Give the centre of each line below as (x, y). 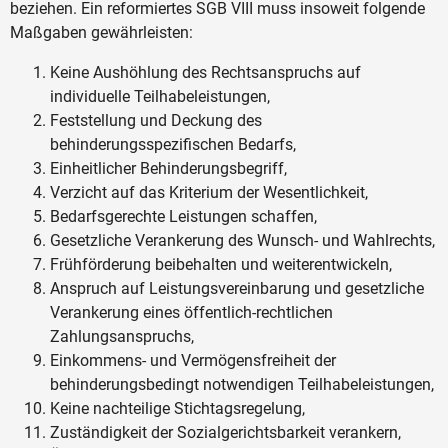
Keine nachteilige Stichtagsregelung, (177, 408)
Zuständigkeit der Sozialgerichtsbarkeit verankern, (225, 432)
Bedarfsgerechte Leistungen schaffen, (183, 216)
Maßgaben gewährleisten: (101, 32)
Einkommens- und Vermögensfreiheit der (193, 360)
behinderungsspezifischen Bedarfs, (173, 144)
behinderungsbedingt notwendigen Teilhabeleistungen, (242, 384)
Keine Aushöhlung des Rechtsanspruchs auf (205, 72)
